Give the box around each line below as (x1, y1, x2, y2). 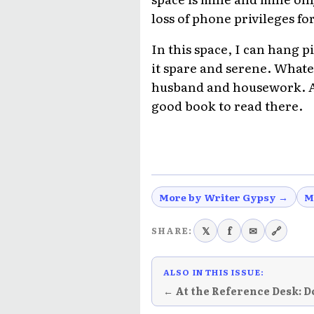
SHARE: (151, 224, 192, 238)
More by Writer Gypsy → (159, 189, 289, 204)
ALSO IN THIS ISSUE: (163, 265, 264, 278)
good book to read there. (151, 96, 303, 115)
